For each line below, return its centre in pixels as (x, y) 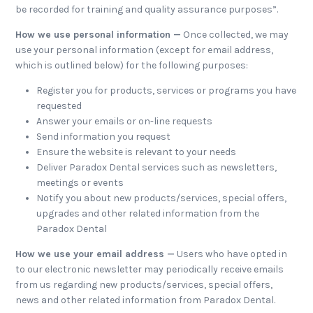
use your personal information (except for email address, (145, 50)
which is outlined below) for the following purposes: (132, 65)
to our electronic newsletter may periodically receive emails (150, 269)
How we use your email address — (95, 254)
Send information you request (104, 137)
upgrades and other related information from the (148, 213)
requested (59, 106)
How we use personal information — (99, 35)
